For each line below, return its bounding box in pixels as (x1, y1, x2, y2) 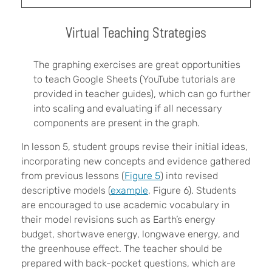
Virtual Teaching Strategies (66, 23, 206, 42)
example (110, 185, 148, 197)
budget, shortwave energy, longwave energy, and (21, 228, 239, 240)
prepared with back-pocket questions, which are (21, 257, 236, 270)
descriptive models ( (21, 185, 110, 197)
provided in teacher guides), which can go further (33, 88, 251, 100)
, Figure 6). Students (148, 185, 236, 197)
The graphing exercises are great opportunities (33, 59, 240, 71)
